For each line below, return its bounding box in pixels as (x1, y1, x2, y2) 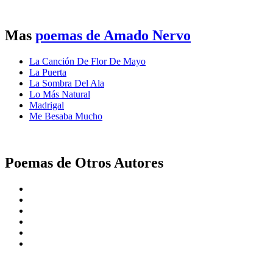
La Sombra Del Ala (29, 78, 104, 89)
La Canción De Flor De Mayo (29, 56, 146, 67)
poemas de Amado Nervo (35, 27, 191, 44)
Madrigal (29, 100, 64, 111)
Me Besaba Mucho (29, 111, 102, 122)
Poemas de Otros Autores (5, 155, 163, 171)
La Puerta (29, 67, 66, 78)
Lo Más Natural (29, 89, 90, 100)
